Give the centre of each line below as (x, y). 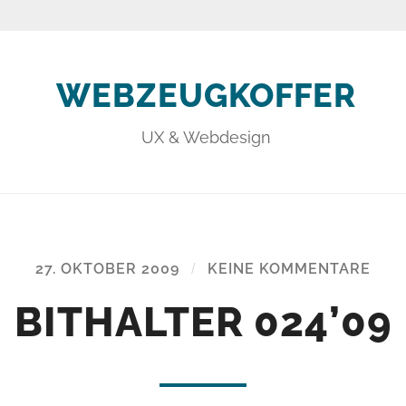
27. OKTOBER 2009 (107, 268)
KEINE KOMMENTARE (289, 268)
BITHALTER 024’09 (203, 322)
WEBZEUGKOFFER (206, 95)
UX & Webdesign (206, 137)
